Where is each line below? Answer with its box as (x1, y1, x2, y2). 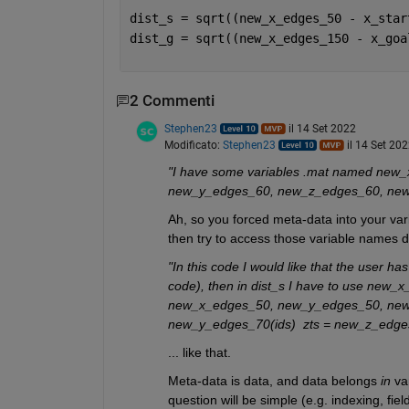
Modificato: (163, 138, 223, 152)
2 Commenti (129, 92, 215, 110)
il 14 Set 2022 (288, 121, 356, 135)
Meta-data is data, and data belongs (167, 372, 381, 388)
